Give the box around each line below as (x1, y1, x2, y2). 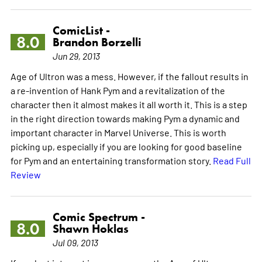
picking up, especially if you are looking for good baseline (10, 140, 242, 152)
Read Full (212, 154, 251, 166)
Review (10, 168, 41, 180)
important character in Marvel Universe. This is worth (10, 126, 226, 138)
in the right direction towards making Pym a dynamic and (10, 112, 240, 124)
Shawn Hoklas (52, 221, 129, 236)
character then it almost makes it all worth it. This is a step (10, 98, 247, 110)
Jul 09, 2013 (52, 236, 98, 248)
